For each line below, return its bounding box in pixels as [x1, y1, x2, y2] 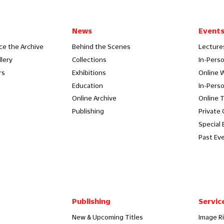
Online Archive [71, 94, 116, 102]
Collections [71, 56, 106, 63]
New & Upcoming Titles [71, 213, 143, 220]
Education [71, 81, 103, 89]
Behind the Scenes [71, 43, 130, 50]
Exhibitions [71, 68, 106, 76]
